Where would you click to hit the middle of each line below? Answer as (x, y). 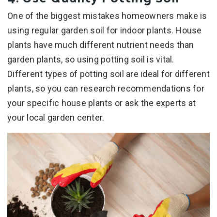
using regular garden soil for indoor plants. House (105, 30)
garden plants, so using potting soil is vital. (91, 59)
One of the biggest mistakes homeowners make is (107, 15)
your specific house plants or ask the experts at (101, 103)
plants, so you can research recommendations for (106, 88)
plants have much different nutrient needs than (101, 45)
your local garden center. (56, 117)
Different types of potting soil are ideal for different (108, 74)
